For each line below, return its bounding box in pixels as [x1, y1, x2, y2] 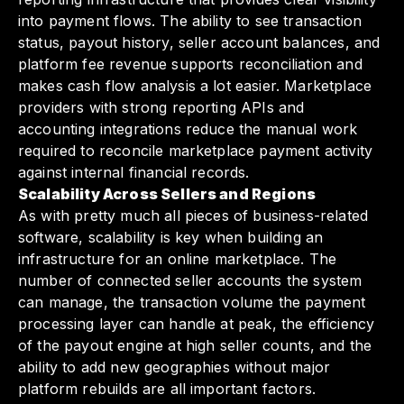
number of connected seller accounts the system [18, 271, 363, 290]
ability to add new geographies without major [18, 358, 331, 377]
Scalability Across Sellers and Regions [18, 185, 317, 204]
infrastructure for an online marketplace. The [18, 250, 337, 269]
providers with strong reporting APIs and [18, 98, 305, 117]
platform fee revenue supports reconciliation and [18, 55, 363, 74]
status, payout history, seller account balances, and [18, 33, 381, 52]
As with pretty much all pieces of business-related [18, 207, 369, 225]
